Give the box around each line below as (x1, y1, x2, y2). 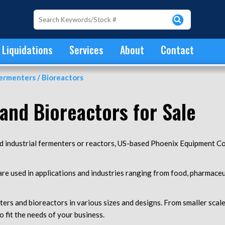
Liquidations (2, 42, 53, 57)
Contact (161, 42, 194, 57)
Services (69, 42, 103, 57)
